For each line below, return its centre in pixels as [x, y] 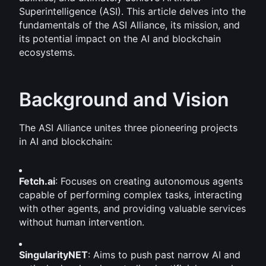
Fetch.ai [37, 181]
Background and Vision [124, 99]
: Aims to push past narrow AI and [164, 255]
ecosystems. [47, 52]
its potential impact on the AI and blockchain [120, 39]
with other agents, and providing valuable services [132, 208]
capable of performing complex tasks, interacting [131, 195]
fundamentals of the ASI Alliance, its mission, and [129, 25]
